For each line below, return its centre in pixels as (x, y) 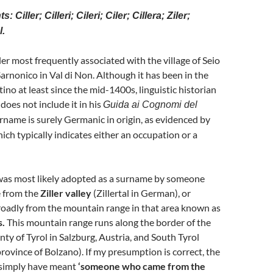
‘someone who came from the (142, 266)
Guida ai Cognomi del (150, 105)
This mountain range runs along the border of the (108, 222)
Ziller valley (66, 193)
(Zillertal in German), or (141, 193)
